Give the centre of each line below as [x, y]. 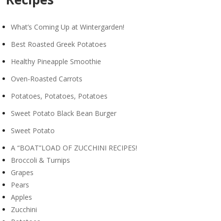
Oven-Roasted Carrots [46, 78]
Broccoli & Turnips [40, 160]
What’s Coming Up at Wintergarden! [67, 27]
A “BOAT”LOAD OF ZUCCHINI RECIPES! [74, 147]
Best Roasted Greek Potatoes [58, 44]
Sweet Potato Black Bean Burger [63, 113]
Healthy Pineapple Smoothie [56, 61]
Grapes [22, 172]
